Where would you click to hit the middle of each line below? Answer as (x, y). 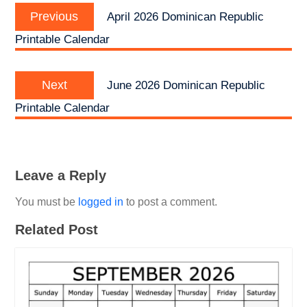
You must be (46, 201)
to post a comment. (170, 201)
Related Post (56, 229)
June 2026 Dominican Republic (186, 85)
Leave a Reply (60, 175)
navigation (51, 14)
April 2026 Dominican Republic (185, 16)
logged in (100, 201)
